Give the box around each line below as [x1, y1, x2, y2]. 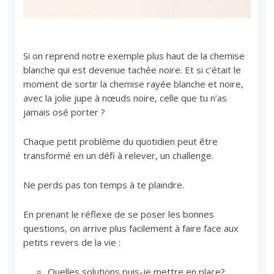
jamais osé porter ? [23, 106, 106, 119]
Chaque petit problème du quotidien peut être [23, 135, 218, 148]
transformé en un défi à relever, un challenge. [23, 149, 214, 162]
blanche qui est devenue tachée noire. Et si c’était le [23, 64, 242, 76]
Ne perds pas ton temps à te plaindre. [23, 179, 185, 191]
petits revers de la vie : [23, 236, 121, 249]
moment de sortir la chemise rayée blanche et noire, [23, 78, 244, 91]
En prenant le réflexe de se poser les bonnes [23, 208, 215, 221]
